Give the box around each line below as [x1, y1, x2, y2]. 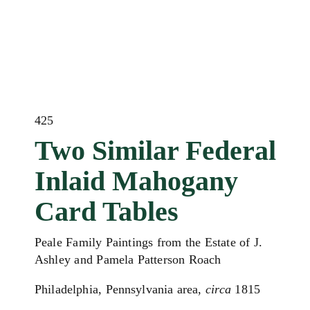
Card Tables [35, 196, 179, 227]
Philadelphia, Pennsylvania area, [35, 282, 206, 296]
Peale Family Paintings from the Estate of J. [35, 235, 263, 249]
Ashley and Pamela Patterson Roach [35, 253, 221, 266]
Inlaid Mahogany [35, 165, 238, 197]
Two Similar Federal [35, 135, 276, 166]
